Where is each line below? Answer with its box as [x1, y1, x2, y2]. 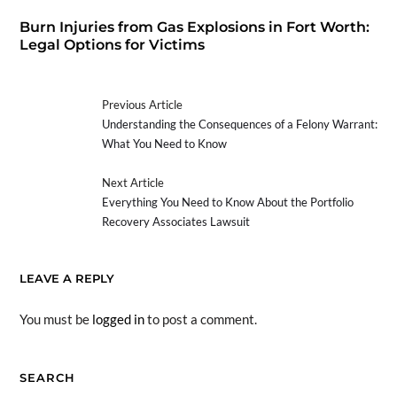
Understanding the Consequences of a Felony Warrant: [102, 117, 378, 132]
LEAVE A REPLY [19, 270, 114, 285]
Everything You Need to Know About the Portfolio [102, 195, 354, 210]
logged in [91, 310, 144, 327]
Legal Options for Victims [19, 36, 205, 54]
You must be [19, 310, 92, 327]
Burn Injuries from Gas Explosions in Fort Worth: [19, 19, 370, 36]
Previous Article [102, 97, 183, 113]
